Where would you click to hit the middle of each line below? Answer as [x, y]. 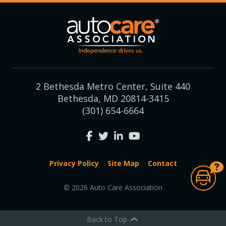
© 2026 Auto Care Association [113, 188]
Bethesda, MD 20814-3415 [113, 99]
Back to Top [108, 219]
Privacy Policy [74, 163]
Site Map [123, 163]
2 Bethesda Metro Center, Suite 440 [113, 87]
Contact [162, 163]
